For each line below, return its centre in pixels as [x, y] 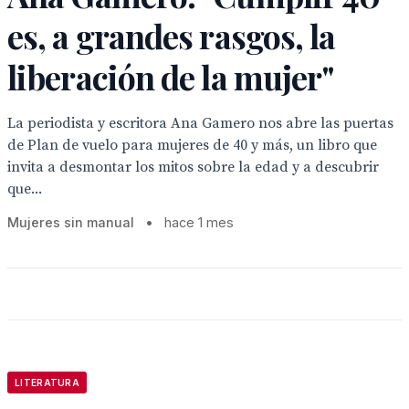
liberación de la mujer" [171, 77]
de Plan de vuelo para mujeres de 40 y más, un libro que [192, 145]
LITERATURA [47, 383]
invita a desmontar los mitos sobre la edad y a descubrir [193, 167]
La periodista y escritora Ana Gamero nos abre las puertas [200, 123]
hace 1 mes [199, 222]
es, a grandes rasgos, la [172, 36]
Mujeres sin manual [71, 222]
